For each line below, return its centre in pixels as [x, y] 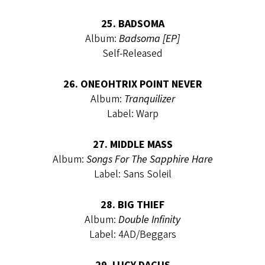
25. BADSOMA [132, 24]
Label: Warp [132, 114]
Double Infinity [149, 219]
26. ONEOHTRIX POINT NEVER [132, 84]
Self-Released [132, 53]
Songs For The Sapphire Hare [149, 159]
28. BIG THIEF [132, 205]
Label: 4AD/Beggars [132, 234]
